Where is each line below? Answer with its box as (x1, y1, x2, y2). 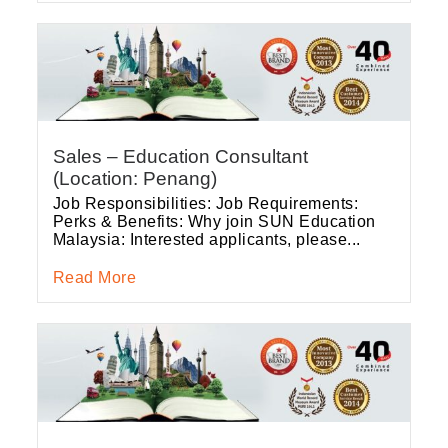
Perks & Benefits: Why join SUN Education (52, 213, 376, 231)
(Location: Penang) (52, 168, 217, 190)
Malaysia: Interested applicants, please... (52, 231, 361, 249)
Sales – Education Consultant (52, 146, 308, 168)
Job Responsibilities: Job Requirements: (52, 195, 359, 213)
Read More (52, 269, 137, 287)
